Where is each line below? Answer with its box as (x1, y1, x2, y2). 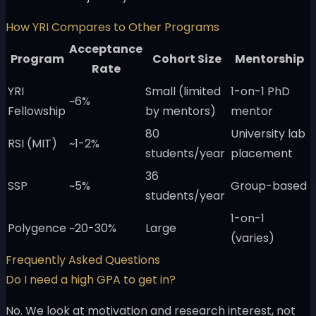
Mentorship (235, 51, 304, 68)
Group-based (231, 178, 307, 195)
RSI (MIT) (8, 135, 57, 152)
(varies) (231, 230, 274, 247)
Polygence (8, 220, 66, 237)
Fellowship (8, 103, 66, 120)
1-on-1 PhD (231, 83, 290, 100)
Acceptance (69, 41, 142, 58)
